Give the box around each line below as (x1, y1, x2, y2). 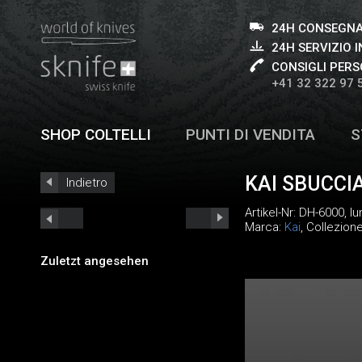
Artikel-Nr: (244, 205, 299, 220)
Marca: (244, 220, 284, 234)
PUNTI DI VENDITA (186, 125, 316, 144)
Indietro (66, 175, 107, 190)
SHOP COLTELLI (40, 125, 151, 144)
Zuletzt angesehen (40, 253, 149, 268)
